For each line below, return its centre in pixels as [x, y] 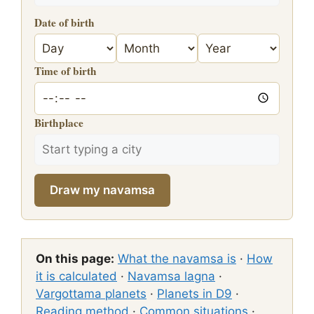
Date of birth [64, 22]
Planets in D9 [194, 293]
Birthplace [59, 123]
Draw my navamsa [102, 190]
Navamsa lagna [171, 276]
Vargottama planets [91, 293]
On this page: [75, 258]
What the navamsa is [177, 258]
